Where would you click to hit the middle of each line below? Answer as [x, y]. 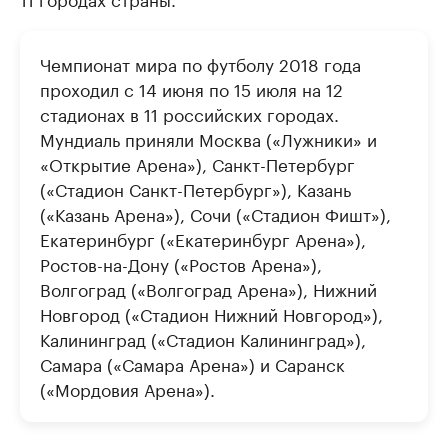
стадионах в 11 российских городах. [189, 113]
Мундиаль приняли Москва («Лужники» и [208, 138]
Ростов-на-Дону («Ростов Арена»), [181, 263]
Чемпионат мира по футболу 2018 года [200, 63]
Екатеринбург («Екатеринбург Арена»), [203, 238]
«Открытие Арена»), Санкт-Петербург [197, 163]
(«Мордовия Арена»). [127, 388]
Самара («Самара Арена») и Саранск [192, 363]
